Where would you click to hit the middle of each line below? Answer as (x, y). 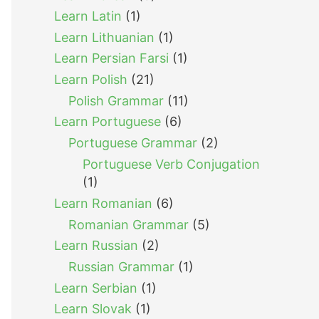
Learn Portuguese (108, 122)
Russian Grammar (121, 267)
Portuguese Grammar (133, 143)
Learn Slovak (93, 309)
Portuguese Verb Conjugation (171, 164)
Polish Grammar (116, 100)
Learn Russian (96, 246)
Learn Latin (88, 16)
